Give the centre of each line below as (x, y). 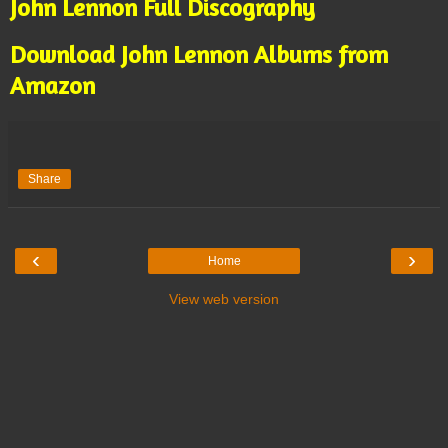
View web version (224, 299)
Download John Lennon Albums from (199, 55)
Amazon (52, 86)
